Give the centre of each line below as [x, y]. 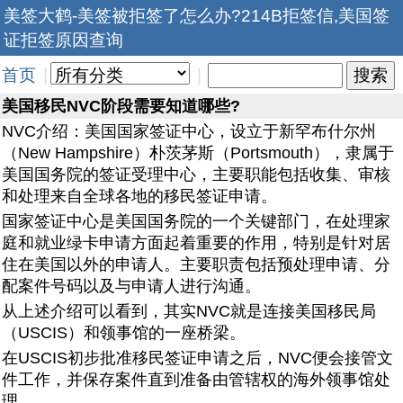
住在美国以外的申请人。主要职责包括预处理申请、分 [196, 264]
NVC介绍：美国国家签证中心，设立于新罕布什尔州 [189, 131]
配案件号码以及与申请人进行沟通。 [131, 286]
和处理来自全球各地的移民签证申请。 [139, 196]
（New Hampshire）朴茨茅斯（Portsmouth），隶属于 [198, 153]
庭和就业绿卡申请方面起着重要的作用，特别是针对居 [196, 243]
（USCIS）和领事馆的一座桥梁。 [124, 333]
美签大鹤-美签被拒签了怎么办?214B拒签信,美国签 [197, 15]
